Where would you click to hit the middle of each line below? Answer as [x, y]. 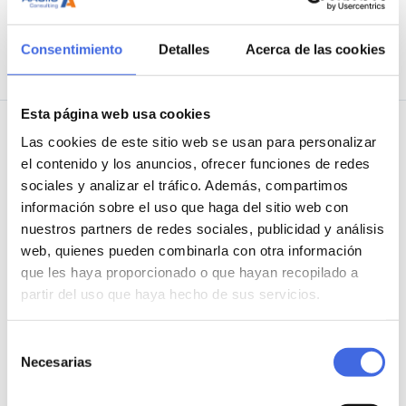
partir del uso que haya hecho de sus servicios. [171, 294]
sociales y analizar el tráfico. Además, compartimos [185, 185]
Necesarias [56, 362]
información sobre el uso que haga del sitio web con [185, 207]
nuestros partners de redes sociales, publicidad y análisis [203, 228]
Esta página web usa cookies [116, 113]
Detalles [184, 49]
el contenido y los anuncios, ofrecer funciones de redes [196, 163]
